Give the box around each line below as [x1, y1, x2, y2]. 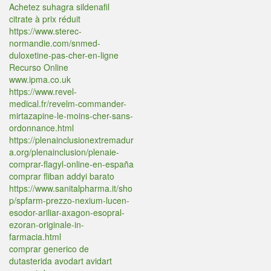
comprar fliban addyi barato [9, 170, 114, 182]
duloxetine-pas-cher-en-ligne [9, 49, 119, 61]
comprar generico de [9, 243, 89, 255]
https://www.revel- [9, 85, 77, 97]
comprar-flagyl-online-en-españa [9, 158, 134, 170]
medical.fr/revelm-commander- [9, 97, 126, 109]
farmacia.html [9, 230, 61, 243]
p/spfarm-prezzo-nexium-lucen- [9, 194, 129, 206]
